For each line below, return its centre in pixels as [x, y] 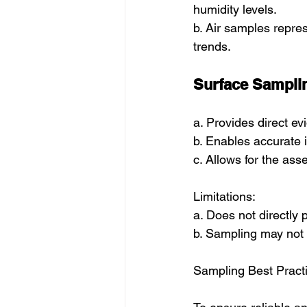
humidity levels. [235, 9]
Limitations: [224, 196]
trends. [212, 46]
